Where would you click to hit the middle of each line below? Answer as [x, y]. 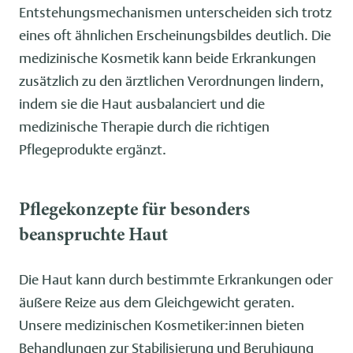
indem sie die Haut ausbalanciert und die [142, 103]
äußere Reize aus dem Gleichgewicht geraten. [157, 302]
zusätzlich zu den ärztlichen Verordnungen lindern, [171, 80]
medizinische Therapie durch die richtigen [144, 126]
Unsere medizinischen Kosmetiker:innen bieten [162, 325]
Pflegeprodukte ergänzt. [93, 149]
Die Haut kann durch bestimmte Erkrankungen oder [176, 279]
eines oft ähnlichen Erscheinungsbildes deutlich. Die [175, 35]
